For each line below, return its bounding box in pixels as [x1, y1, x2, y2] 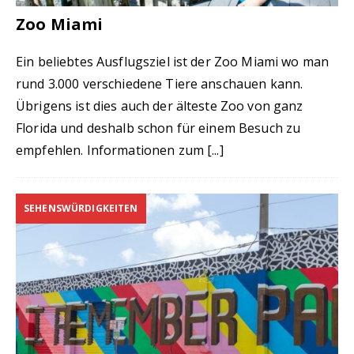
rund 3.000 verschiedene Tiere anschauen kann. [16, 75, 303, 92]
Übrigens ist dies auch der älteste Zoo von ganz [16, 97, 303, 115]
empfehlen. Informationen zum [16, 141, 208, 159]
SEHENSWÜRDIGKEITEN [24, 201, 138, 215]
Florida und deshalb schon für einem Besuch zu [16, 119, 301, 137]
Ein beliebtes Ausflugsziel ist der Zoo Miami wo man [16, 53, 330, 70]
